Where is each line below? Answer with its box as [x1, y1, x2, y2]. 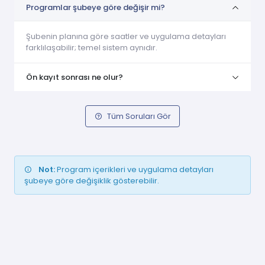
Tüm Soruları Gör [106, 111, 171, 122]
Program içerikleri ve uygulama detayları [55, 164, 214, 176]
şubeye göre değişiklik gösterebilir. [24, 175, 159, 187]
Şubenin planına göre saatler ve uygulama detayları [26, 31, 226, 43]
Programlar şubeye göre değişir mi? [26, 2, 165, 14]
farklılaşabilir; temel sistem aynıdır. [26, 42, 157, 54]
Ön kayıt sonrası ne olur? [26, 72, 123, 83]
